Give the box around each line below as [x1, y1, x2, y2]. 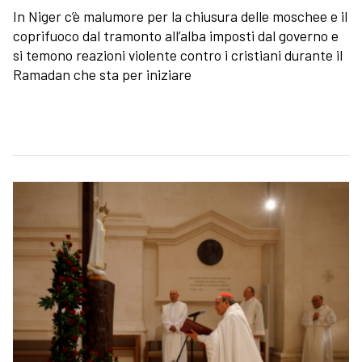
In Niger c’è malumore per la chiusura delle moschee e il [13, 7, 347, 26]
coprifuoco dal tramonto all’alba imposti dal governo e [13, 27, 339, 45]
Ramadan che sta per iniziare [13, 65, 192, 84]
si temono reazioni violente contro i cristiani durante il [13, 46, 343, 65]
